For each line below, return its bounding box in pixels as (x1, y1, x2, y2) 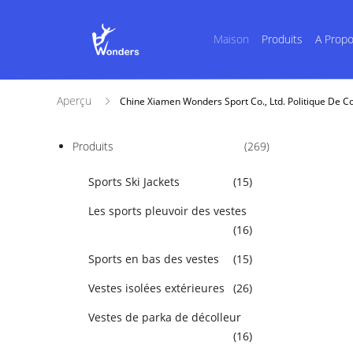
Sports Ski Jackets (88, 174, 180, 189)
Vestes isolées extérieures (88, 281, 225, 295)
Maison (213, 32, 249, 46)
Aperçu (57, 93, 91, 108)
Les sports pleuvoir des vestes (88, 203, 247, 218)
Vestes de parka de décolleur (88, 310, 241, 325)
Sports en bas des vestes (88, 251, 219, 266)
